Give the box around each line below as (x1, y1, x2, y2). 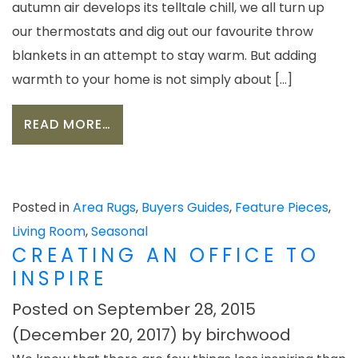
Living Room (12, 222, 86, 241)
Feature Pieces (235, 198, 328, 217)
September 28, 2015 (97, 298, 256, 321)
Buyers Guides (141, 198, 229, 217)
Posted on (12, 298, 97, 321)
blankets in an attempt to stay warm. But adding (12, 46, 316, 66)
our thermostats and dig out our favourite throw (12, 22, 313, 42)
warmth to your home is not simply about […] (12, 70, 292, 89)
